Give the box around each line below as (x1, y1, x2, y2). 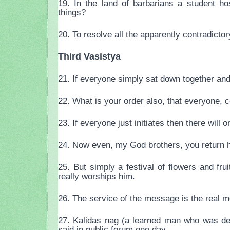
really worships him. (58, 171, 135, 182)
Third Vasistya (58, 51, 121, 62)
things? (58, 7, 86, 18)
